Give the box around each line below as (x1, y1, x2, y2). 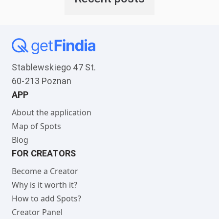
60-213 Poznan (12, 76, 72, 87)
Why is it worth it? (12, 179, 77, 191)
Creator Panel (12, 207, 63, 218)
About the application (12, 107, 91, 118)
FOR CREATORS (12, 148, 76, 159)
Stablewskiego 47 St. (12, 62, 96, 73)
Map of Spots (12, 121, 61, 132)
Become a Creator (12, 166, 78, 177)
